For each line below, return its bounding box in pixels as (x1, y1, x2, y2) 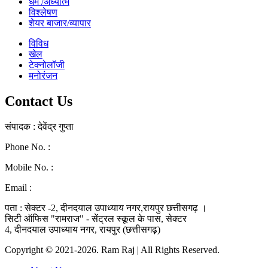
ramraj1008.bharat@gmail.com (34, 182, 151, 193)
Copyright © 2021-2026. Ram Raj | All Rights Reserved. (5, 244, 220, 255)
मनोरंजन (29, 71, 57, 81)
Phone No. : (5, 141, 53, 152)
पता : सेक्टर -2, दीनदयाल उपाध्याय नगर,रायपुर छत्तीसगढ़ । (5, 202, 207, 213)
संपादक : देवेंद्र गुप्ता (5, 121, 74, 132)
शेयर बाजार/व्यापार (29, 18, 91, 29)
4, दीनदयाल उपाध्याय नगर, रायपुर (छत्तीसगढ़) (5, 224, 160, 234)
